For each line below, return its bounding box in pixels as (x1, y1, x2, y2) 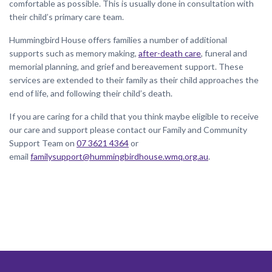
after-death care (138, 47, 201, 58)
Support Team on (9, 137, 76, 148)
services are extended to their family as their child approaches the (9, 74, 259, 85)
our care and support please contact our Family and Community (9, 124, 247, 135)
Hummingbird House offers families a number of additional (9, 34, 227, 45)
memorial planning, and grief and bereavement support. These (9, 61, 243, 72)
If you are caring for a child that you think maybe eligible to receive (9, 110, 259, 121)
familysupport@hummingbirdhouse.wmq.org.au (30, 151, 208, 161)
